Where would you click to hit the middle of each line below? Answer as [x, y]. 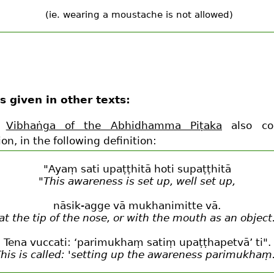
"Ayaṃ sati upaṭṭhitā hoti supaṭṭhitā [137, 169]
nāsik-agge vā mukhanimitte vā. [137, 206]
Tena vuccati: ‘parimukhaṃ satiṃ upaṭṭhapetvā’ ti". [137, 243]
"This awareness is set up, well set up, [137, 181]
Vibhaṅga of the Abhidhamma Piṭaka [114, 125]
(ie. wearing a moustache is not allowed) [139, 14]
